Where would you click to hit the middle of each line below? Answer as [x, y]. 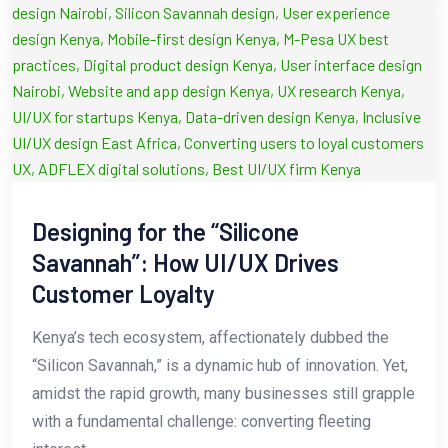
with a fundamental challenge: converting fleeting [201, 422]
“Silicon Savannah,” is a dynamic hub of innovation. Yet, [220, 366]
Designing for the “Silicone [165, 232]
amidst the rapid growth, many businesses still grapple [223, 394]
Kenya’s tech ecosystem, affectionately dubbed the [210, 338]
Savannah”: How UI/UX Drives [185, 263]
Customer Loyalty [123, 294]
